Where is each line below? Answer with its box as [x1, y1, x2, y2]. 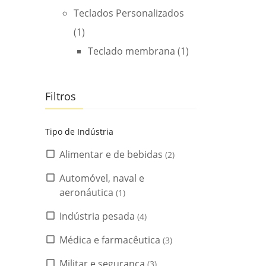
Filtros [45, 89, 76, 103]
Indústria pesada [59, 210, 137, 223]
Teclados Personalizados [74, 7, 184, 20]
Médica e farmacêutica [59, 233, 163, 246]
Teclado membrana [88, 45, 175, 58]
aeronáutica [59, 186, 116, 199]
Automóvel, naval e [59, 172, 144, 185]
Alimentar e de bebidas [59, 148, 165, 161]
